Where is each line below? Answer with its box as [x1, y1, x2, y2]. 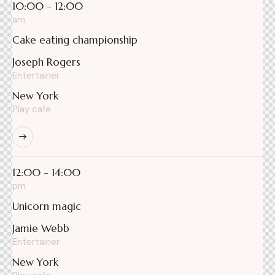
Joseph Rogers [12, 55, 80, 69]
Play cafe [12, 103, 51, 115]
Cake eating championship [12, 33, 137, 47]
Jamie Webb [12, 222, 69, 235]
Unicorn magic [12, 199, 81, 213]
